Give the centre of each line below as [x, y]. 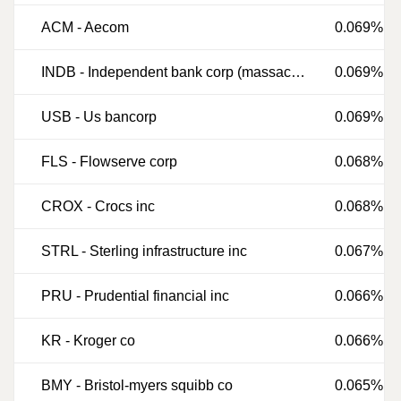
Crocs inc [125, 206]
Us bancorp [120, 117]
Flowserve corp [128, 162]
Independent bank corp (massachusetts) [189, 72]
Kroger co [104, 341]
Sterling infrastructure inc [168, 251]
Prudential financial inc [157, 296]
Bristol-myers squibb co [158, 385]
